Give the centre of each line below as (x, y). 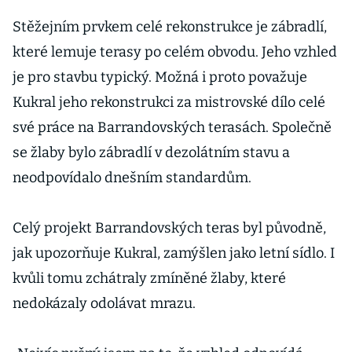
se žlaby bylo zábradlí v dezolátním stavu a (151, 152)
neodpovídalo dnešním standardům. (132, 178)
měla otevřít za (273, 24)
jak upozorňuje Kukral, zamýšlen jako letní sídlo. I (174, 253)
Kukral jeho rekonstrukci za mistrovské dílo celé (169, 102)
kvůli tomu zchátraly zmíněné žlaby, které (149, 278)
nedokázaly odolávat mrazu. (106, 303)
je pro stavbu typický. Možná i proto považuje (160, 77)
